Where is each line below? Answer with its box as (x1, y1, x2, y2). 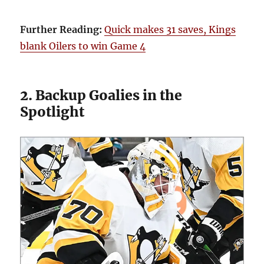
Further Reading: (20, 24, 103, 36)
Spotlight (20, 103, 85, 121)
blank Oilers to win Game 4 (20, 40, 146, 52)
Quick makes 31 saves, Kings (104, 24, 236, 36)
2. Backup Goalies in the (20, 87, 183, 104)
